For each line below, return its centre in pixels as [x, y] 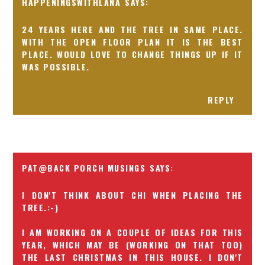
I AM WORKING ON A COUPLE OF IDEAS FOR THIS [132, 232]
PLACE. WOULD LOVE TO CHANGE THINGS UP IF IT [132, 54]
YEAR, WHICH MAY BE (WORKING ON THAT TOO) [132, 244]
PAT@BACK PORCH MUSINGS [84, 167]
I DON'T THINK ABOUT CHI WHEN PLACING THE [132, 195]
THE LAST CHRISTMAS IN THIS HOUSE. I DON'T [132, 257]
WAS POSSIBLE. [56, 67]
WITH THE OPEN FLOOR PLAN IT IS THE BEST [132, 42]
